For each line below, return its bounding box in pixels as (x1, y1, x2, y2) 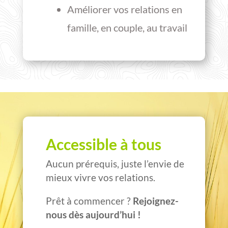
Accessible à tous (45, 135, 161, 154)
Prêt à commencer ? (45, 195, 133, 207)
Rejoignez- (132, 195, 179, 207)
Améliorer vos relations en (67, 3, 182, 16)
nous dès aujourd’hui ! (45, 209, 141, 221)
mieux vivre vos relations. (45, 172, 155, 184)
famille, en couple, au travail (67, 21, 187, 34)
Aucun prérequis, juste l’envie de (45, 158, 184, 170)
